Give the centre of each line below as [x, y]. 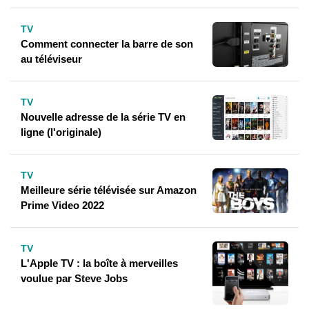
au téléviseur [51, 59]
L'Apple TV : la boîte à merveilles [99, 263]
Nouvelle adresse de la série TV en [103, 117]
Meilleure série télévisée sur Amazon [109, 190]
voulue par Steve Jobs [74, 279]
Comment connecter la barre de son [107, 44]
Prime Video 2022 [62, 206]
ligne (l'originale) [61, 132]
